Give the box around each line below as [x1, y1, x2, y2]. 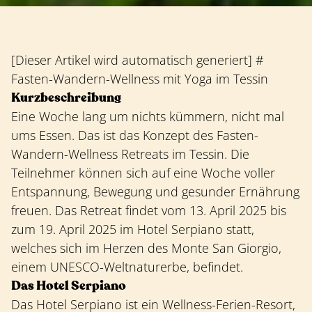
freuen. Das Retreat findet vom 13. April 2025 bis [11, 202, 286, 219]
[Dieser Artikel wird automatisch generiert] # [11, 52, 264, 69]
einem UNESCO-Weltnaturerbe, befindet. [11, 258, 243, 276]
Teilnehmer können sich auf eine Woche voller [11, 164, 275, 182]
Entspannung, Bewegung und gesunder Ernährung [11, 183, 299, 201]
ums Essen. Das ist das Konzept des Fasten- [11, 127, 258, 144]
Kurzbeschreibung [11, 89, 121, 107]
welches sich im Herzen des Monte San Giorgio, [11, 240, 281, 257]
